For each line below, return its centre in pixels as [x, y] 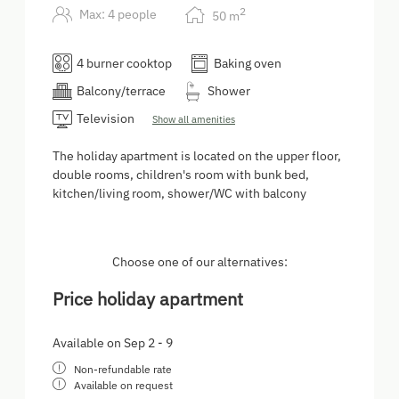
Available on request [123, 386]
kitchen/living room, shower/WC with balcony [179, 194]
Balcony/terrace [121, 91]
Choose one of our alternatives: [199, 262]
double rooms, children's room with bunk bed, [181, 175]
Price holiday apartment [148, 299]
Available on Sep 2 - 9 [113, 343]
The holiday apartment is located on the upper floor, [197, 156]
